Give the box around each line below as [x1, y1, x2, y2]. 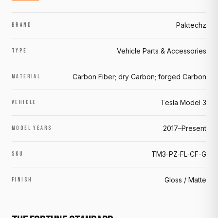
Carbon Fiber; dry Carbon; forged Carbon [73, 72, 206, 81]
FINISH [12, 176, 33, 183]
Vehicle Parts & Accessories [117, 46, 206, 55]
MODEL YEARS [12, 124, 53, 132]
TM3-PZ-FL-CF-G [151, 149, 206, 158]
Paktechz [176, 20, 206, 29]
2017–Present [163, 124, 206, 132]
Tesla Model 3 [161, 98, 206, 107]
